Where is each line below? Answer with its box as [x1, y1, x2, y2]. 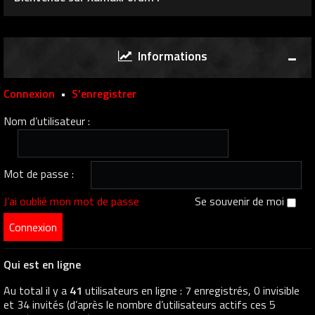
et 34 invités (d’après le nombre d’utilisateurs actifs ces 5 [4, 296, 276, 314]
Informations [132, 46, 207, 66]
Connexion [4, 85, 55, 103]
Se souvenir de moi [195, 193, 287, 210]
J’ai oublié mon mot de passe [4, 193, 139, 210]
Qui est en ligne [4, 256, 81, 274]
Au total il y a [4, 282, 70, 300]
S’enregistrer [72, 85, 136, 103]
